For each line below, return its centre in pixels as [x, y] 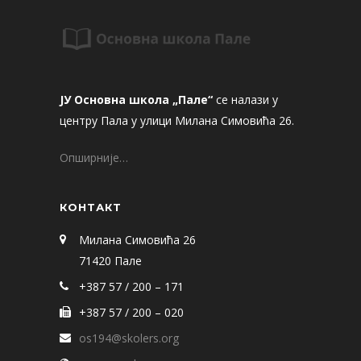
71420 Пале [110, 260]
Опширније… [94, 157]
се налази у [245, 99]
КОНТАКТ [91, 207]
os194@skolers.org [129, 338]
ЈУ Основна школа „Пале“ [136, 99]
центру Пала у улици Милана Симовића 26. [177, 120]
